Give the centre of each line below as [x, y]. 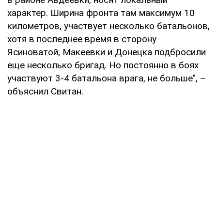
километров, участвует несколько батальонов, [108, 26]
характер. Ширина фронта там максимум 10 [101, 13]
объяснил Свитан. [45, 91]
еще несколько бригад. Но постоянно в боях [103, 65]
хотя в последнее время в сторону [82, 39]
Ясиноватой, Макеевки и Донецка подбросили [107, 52]
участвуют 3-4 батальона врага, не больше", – [107, 78]
